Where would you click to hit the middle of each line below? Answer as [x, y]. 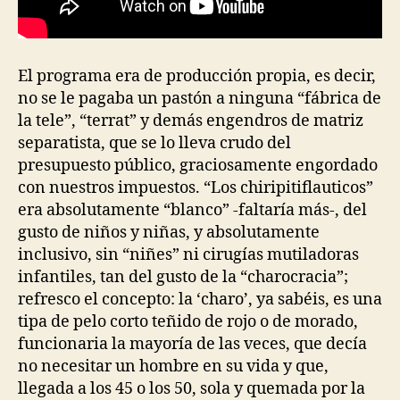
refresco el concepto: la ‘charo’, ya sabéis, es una [200, 300]
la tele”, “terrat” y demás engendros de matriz [191, 121]
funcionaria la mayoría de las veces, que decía [192, 345]
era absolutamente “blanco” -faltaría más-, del [192, 211]
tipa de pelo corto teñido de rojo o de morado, [188, 322]
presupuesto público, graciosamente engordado [198, 166]
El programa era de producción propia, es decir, [197, 77]
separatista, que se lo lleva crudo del [154, 144]
